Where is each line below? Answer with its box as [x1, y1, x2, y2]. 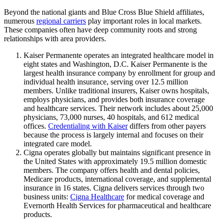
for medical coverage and [124, 192, 204, 201]
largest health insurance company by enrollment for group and [24, 69, 215, 78]
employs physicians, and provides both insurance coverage [24, 95, 205, 104]
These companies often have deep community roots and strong [4, 26, 197, 34]
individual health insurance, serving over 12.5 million [24, 78, 188, 86]
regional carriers [36, 17, 86, 26]
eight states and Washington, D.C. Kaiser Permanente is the [24, 60, 207, 69]
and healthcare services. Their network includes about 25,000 [24, 104, 213, 113]
